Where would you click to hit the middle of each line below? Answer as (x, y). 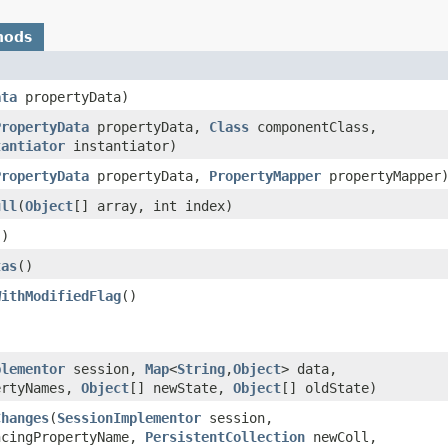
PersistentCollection (225, 436)
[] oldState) (329, 387)
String (201, 368)
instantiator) (121, 145)
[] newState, (181, 387)
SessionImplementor (129, 417)
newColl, (341, 436)
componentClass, (313, 126)
